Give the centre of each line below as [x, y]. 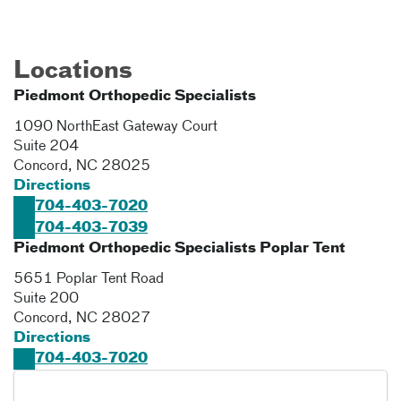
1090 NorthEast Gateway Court [115, 127]
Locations [73, 72]
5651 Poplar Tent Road [89, 279]
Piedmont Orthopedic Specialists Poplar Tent [179, 249]
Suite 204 [46, 147]
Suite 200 [46, 299]
